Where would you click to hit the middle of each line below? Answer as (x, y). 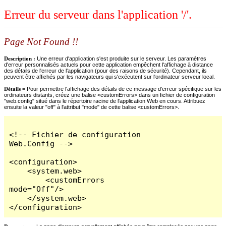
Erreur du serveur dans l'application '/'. (98, 15)
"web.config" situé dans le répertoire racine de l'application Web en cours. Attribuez (105, 101)
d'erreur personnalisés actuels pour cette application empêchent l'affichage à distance (108, 64)
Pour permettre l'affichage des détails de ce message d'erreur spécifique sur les (124, 89)
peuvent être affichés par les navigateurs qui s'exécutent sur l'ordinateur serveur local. (109, 76)
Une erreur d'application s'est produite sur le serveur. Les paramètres (122, 58)
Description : (20, 58)
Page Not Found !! (41, 42)
